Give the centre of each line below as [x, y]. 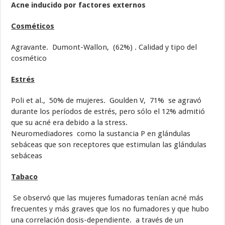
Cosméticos [33, 26]
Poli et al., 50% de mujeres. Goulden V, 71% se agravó [106, 101]
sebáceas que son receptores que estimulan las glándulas [109, 145]
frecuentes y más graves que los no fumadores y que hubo [110, 209]
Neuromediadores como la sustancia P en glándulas [101, 134]
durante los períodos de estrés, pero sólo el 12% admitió [108, 112]
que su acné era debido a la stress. [70, 123]
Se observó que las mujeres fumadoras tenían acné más [107, 198]
